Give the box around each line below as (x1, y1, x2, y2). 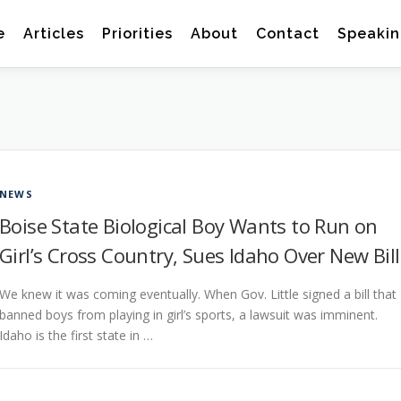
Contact (256, 25, 320, 42)
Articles (23, 25, 84, 42)
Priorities (102, 25, 173, 42)
